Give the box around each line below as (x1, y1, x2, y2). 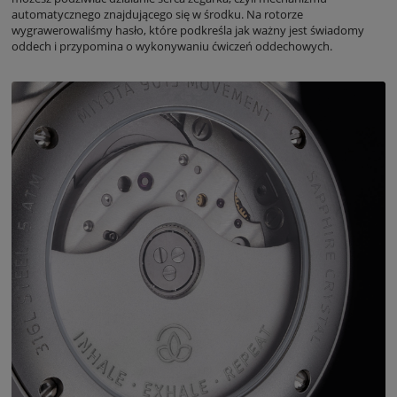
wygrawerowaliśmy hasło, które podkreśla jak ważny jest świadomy (12, 21, 364, 38)
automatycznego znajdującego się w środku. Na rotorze (12, 5, 303, 22)
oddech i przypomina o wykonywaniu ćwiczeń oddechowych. (12, 37, 332, 54)
